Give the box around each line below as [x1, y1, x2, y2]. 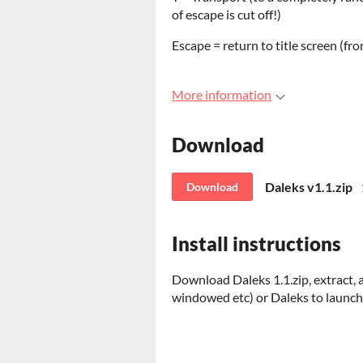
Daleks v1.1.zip [265, 178, 352, 194]
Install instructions [172, 231, 341, 255]
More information [172, 87, 271, 102]
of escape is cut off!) [172, 6, 281, 22]
